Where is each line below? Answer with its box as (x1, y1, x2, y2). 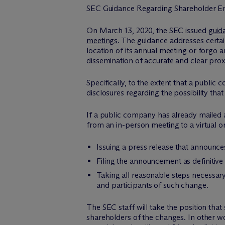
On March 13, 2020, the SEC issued (86, 26, 208, 35)
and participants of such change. (96, 180, 208, 190)
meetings (86, 36, 118, 45)
